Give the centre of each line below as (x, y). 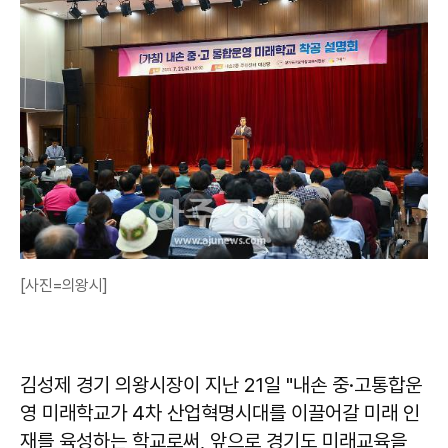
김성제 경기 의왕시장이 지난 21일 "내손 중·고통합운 (221, 384)
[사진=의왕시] (63, 285)
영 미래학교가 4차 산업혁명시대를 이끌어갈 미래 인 (220, 412)
